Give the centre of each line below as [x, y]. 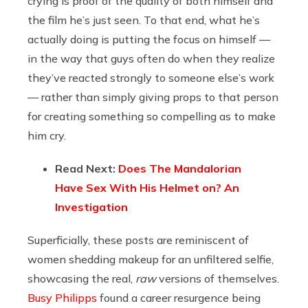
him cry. [47, 135]
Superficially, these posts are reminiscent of [138, 240]
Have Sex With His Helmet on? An [147, 187]
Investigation [91, 207]
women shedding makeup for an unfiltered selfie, [151, 259]
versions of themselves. [218, 278]
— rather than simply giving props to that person [153, 97]
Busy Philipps [62, 297]
